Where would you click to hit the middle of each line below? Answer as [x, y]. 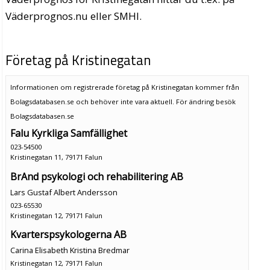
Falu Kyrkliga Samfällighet [68, 133]
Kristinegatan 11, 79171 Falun [56, 157]
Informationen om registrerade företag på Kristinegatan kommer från [124, 87]
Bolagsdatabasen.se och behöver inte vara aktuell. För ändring [113, 101]
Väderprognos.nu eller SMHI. [74, 16]
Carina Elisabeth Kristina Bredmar [70, 250]
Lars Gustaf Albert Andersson [64, 192]
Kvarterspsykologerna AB [68, 235]
